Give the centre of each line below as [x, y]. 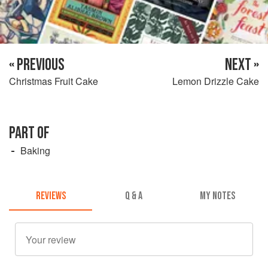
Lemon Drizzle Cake [216, 81]
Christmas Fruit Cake [54, 81]
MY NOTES [217, 196]
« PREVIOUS [37, 65]
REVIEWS [51, 196]
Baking [35, 150]
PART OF [29, 133]
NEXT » [242, 65]
